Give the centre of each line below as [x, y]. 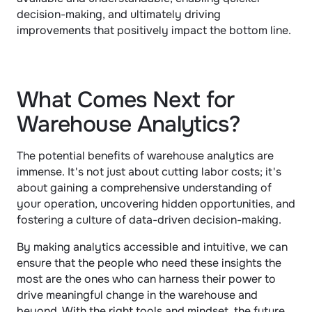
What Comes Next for [126, 100]
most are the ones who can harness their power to [146, 279]
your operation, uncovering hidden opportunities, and [156, 204]
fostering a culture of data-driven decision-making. [150, 220]
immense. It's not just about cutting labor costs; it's [149, 172]
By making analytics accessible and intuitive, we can [152, 247]
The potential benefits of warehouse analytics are [145, 156]
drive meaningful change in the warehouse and [137, 295]
